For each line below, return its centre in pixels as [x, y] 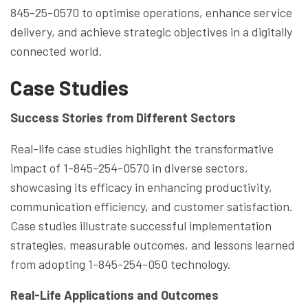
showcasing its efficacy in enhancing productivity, [141, 187]
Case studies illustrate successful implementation [141, 225]
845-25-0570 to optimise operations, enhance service [151, 12]
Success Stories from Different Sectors [123, 117]
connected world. [56, 51]
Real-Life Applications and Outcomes [114, 295]
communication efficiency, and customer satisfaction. [152, 206]
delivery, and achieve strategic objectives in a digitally [151, 31]
